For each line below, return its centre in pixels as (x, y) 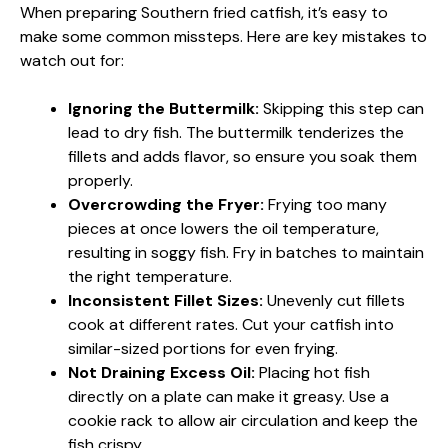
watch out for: (72, 60)
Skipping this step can (341, 108)
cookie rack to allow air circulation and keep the (243, 420)
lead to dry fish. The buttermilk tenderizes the (236, 132)
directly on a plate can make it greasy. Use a (228, 396)
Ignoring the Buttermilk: (163, 108)
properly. (100, 180)
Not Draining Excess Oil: (161, 372)
